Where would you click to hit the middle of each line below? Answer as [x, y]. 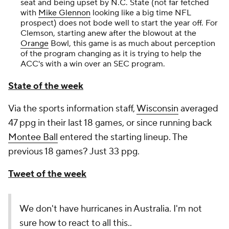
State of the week [46, 86]
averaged [198, 109]
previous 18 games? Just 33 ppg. [74, 152]
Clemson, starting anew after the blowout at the [108, 33]
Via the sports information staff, [72, 109]
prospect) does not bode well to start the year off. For [119, 23]
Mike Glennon [64, 13]
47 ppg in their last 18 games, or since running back [110, 123]
